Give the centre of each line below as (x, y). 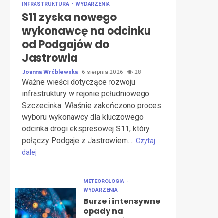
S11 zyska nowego (69, 17)
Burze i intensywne (121, 201)
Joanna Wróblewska (51, 72)
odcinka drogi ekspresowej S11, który (86, 129)
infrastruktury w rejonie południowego (86, 94)
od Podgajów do (65, 45)
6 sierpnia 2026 (103, 72)
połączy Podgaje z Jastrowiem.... (79, 140)
